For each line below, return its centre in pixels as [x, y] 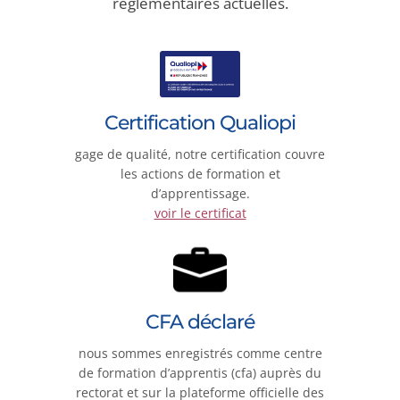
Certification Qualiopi [200, 122]
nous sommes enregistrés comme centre [200, 354]
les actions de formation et [200, 173]
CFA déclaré [200, 322]
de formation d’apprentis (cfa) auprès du [200, 373]
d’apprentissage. [200, 193]
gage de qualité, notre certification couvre [200, 154]
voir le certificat [200, 212]
